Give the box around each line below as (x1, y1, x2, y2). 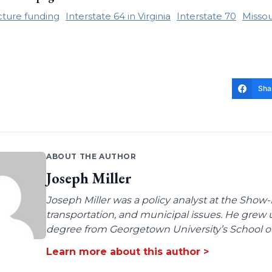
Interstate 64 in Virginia (65, 10, 171, 22)
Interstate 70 (176, 10, 236, 22)
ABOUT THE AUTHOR (46, 152, 137, 161)
